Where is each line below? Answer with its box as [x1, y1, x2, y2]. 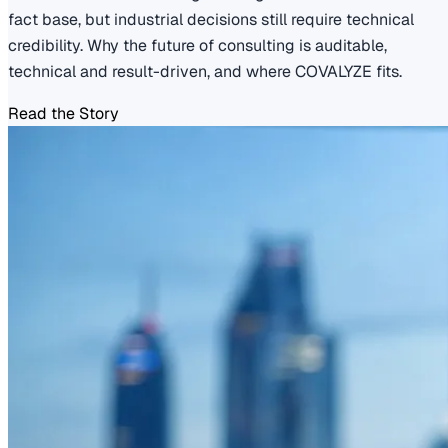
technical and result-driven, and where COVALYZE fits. [8, 61, 402, 83]
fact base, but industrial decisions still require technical [8, 9, 414, 31]
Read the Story [8, 103, 119, 125]
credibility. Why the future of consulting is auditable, [8, 35, 387, 57]
